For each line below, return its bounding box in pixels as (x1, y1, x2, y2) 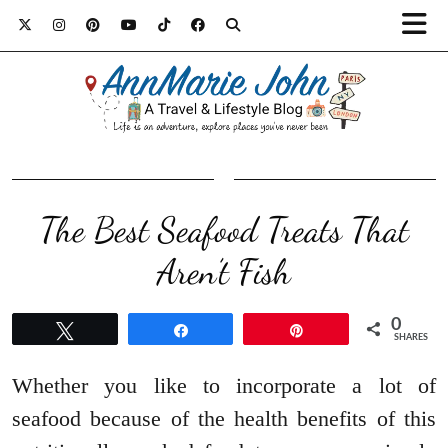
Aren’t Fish (157, 251, 291, 294)
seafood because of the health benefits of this (12, 406, 436, 432)
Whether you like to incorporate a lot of (12, 373, 436, 399)
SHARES (394, 333, 429, 343)
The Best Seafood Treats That (39, 209, 409, 252)
